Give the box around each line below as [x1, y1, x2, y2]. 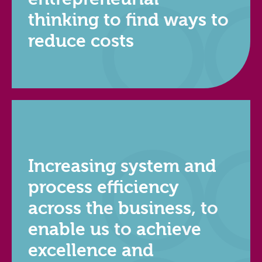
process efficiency [28, 177, 179, 198]
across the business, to [28, 198, 218, 219]
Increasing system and [28, 156, 216, 177]
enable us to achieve [28, 219, 201, 240]
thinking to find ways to [28, 10, 229, 31]
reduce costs [28, 31, 134, 52]
